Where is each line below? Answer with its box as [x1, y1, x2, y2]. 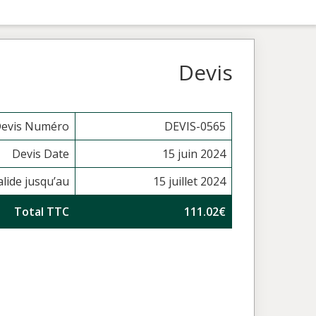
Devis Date [12, 146, 70, 162]
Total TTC [14, 204, 70, 219]
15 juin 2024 [162, 146, 226, 162]
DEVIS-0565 [164, 119, 226, 134]
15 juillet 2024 [153, 174, 226, 189]
